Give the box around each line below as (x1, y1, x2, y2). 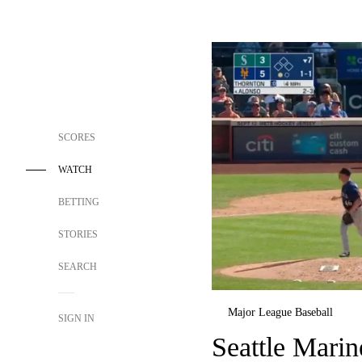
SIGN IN (58, 313, 95, 324)
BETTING (58, 196, 99, 208)
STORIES (58, 229, 98, 240)
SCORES (58, 132, 95, 143)
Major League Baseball (228, 305, 333, 318)
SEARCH (58, 261, 99, 272)
